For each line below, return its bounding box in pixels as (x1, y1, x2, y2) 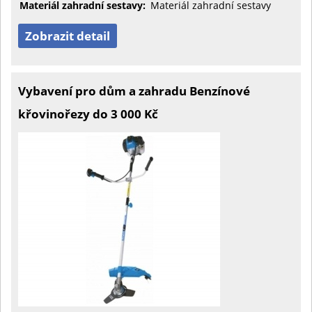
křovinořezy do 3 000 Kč (18, 106, 158, 122)
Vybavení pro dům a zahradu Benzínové (18, 83, 250, 99)
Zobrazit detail (25, 28, 110, 44)
